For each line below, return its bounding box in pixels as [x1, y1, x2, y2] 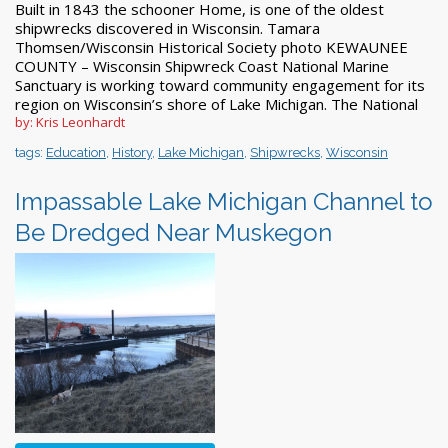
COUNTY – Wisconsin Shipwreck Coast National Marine [15, 55, 389, 76]
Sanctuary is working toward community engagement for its [15, 74, 425, 95]
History [112, 144, 152, 160]
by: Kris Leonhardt [15, 112, 125, 131]
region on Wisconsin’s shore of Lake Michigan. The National [15, 93, 418, 114]
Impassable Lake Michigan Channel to [15, 186, 433, 216]
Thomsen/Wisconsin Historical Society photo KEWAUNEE [15, 36, 408, 57]
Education [46, 144, 106, 160]
